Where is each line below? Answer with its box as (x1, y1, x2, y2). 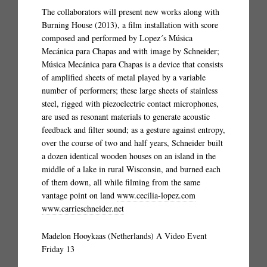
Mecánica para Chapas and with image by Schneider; (42, 45, 219, 57)
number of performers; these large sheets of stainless (42, 85, 218, 96)
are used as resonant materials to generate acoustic (42, 111, 210, 122)
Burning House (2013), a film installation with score (42, 19, 218, 30)
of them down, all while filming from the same (42, 176, 200, 188)
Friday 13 (42, 243, 74, 254)
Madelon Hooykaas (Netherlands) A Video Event (42, 230, 207, 241)
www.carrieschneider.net (42, 203, 124, 214)
